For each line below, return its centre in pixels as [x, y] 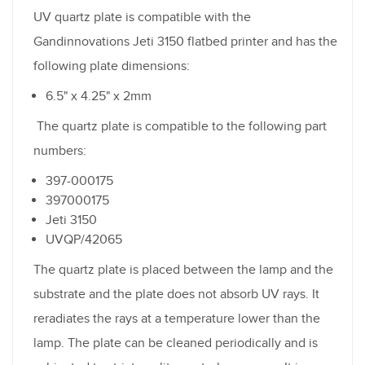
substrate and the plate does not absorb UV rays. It [176, 294]
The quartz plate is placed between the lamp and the [183, 269]
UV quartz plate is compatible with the [142, 17]
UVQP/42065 [84, 239]
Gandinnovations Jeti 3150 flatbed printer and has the [185, 41]
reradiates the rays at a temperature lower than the [177, 318]
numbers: [60, 150]
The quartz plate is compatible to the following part [180, 126]
